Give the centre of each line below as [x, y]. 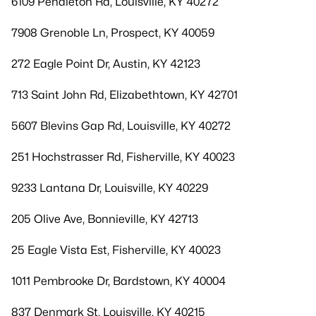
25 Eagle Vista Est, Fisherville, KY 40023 [116, 250]
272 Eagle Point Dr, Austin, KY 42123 [106, 64]
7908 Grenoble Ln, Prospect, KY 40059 [113, 33]
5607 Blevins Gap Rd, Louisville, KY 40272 [121, 126]
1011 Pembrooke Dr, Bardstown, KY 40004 [119, 281]
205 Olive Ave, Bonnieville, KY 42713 [105, 219]
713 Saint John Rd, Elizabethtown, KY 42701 [124, 95]
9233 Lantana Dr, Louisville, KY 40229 [110, 188]
